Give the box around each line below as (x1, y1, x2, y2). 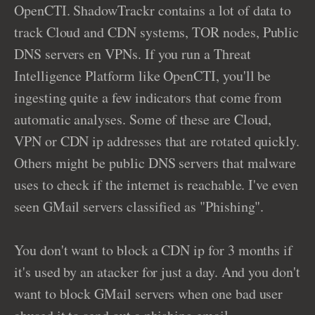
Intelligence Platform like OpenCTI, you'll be (14, 66, 271, 85)
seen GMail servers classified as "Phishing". (14, 197, 264, 216)
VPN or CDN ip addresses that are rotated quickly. (14, 131, 300, 150)
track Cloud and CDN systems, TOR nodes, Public (14, 22, 300, 41)
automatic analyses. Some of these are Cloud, (14, 110, 272, 129)
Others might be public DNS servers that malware (14, 153, 297, 172)
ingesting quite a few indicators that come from (14, 88, 283, 107)
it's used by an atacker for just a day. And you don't (14, 262, 300, 281)
